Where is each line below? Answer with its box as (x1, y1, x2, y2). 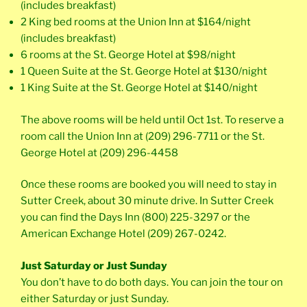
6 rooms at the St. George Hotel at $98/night (21, 49, 236, 62)
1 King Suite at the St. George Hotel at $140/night (21, 82, 258, 95)
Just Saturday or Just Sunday (21, 259, 167, 272)
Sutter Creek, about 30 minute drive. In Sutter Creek (21, 195, 273, 208)
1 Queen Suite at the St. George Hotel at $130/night (21, 65, 267, 78)
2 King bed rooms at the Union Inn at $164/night (21, 16, 251, 29)
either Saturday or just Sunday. (21, 292, 169, 305)
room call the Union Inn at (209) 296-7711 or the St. (21, 130, 265, 143)
